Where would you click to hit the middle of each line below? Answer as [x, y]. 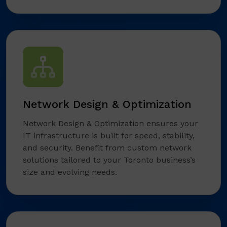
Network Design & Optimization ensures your [110, 124]
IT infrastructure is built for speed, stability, [109, 136]
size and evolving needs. [70, 172]
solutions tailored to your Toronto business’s [109, 160]
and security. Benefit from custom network [107, 148]
